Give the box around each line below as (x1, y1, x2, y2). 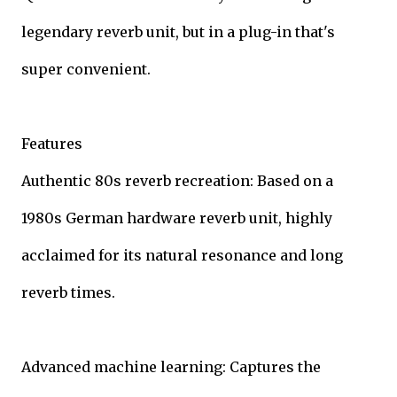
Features (21, 134, 82, 152)
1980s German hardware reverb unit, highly (21, 208, 332, 227)
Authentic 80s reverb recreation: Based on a (21, 171, 333, 190)
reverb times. (21, 283, 115, 301)
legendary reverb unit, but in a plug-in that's (21, 22, 335, 41)
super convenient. (21, 59, 151, 78)
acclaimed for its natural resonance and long (21, 245, 343, 264)
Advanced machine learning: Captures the (21, 357, 321, 376)
